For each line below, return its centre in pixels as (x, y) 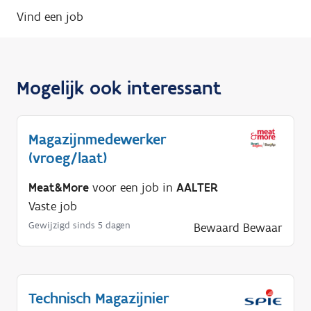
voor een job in (133, 187)
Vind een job (50, 16)
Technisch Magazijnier (99, 298)
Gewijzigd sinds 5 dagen (79, 225)
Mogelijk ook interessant (119, 87)
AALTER (197, 187)
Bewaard (217, 227)
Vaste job (53, 206)
